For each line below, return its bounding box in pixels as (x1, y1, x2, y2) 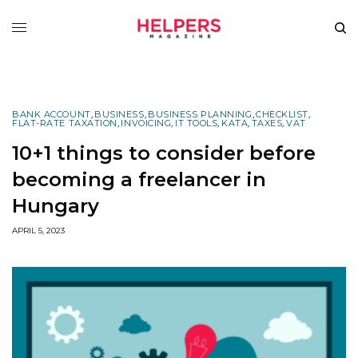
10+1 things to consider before (12, 141, 316, 165)
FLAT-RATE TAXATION (12, 117, 117, 129)
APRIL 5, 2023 (12, 225, 65, 236)
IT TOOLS (174, 117, 218, 129)
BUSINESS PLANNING (148, 108, 253, 120)
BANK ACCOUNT (12, 108, 91, 120)
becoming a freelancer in (12, 167, 266, 191)
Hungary (12, 193, 99, 217)
